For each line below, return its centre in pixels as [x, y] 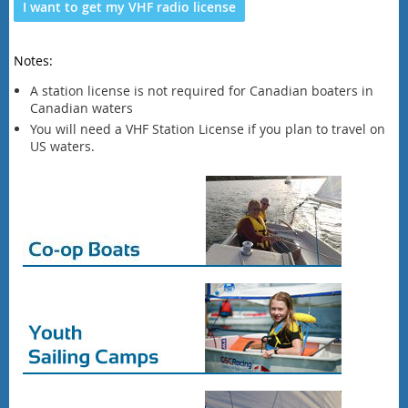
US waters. [62, 146]
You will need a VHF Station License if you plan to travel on [208, 128]
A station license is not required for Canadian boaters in [202, 91]
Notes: [33, 61]
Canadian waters [82, 108]
